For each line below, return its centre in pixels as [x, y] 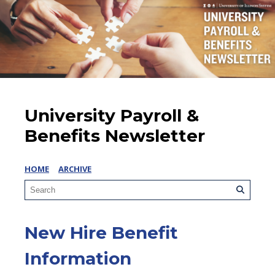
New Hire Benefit [101, 233]
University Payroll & [112, 116]
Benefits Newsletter [115, 136]
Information [78, 259]
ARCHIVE [75, 169]
